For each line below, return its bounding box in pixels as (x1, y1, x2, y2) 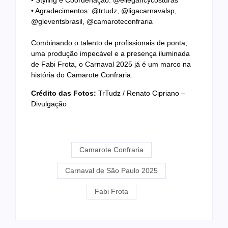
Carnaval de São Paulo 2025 (65, 166, 158, 175)
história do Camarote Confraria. (31, 71, 133, 79)
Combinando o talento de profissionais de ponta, (31, 39, 187, 47)
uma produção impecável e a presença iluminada (31, 49, 190, 58)
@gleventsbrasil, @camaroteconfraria (31, 17, 153, 26)
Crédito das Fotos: (31, 89, 96, 97)
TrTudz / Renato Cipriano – (96, 89, 185, 97)
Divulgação (31, 99, 67, 108)
